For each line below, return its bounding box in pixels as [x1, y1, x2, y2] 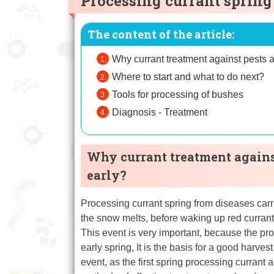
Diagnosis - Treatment [112, 107, 207, 118]
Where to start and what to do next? [112, 72, 264, 83]
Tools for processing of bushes [112, 89, 243, 100]
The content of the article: [87, 27, 234, 42]
